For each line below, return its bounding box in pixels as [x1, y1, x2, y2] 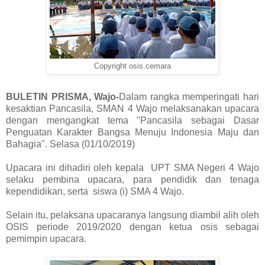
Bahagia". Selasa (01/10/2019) [6, 139, 135, 150]
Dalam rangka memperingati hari [119, 92, 260, 102]
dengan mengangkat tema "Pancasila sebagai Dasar [6, 115, 259, 126]
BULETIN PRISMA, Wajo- [6, 92, 119, 102]
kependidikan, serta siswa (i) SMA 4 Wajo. [6, 186, 184, 197]
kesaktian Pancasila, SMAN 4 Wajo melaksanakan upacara [6, 104, 259, 114]
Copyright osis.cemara [94, 62, 171, 71]
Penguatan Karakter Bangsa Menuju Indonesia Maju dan [6, 127, 259, 138]
